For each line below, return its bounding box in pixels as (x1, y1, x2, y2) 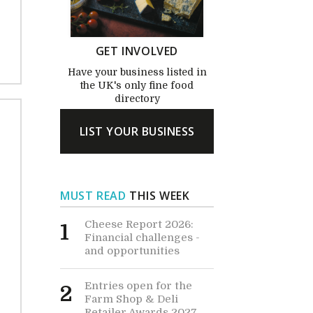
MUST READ (60, 187, 126, 203)
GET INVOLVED (95, 43, 179, 59)
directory (114, 92, 160, 104)
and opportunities (85, 244, 180, 257)
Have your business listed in (67, 66, 207, 78)
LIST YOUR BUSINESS (79, 123, 195, 139)
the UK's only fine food (80, 79, 194, 91)
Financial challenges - (85, 231, 200, 244)
